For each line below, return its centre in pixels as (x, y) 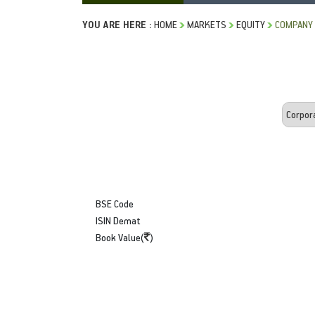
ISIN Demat (118, 220)
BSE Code (115, 203)
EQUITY (251, 24)
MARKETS (207, 24)
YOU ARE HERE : (117, 24)
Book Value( (120, 237)
